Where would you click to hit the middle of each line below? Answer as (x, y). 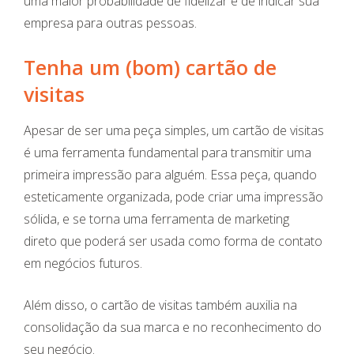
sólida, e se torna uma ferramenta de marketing (156, 219)
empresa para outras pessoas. (110, 23)
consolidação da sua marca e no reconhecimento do (173, 328)
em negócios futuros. (83, 264)
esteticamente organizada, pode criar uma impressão (173, 197)
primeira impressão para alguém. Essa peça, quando (170, 175)
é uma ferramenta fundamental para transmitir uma (168, 153)
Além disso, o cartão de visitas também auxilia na (160, 305)
